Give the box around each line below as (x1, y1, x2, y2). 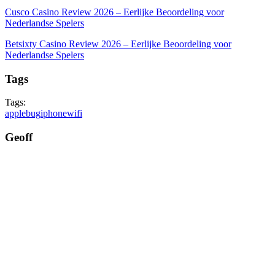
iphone (41, 108, 67, 119)
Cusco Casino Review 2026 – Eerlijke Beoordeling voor (5, 6, 224, 17)
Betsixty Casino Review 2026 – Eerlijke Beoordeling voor (5, 38, 231, 49)
